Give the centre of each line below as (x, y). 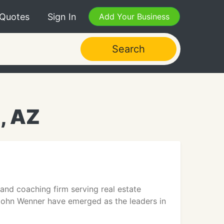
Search (128, 49)
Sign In (62, 16)
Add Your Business (134, 16)
